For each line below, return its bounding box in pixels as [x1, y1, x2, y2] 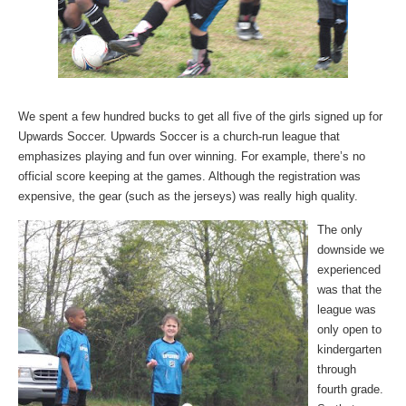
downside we [317, 243, 384, 256]
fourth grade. [317, 382, 383, 396]
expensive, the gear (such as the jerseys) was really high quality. [18, 189, 358, 203]
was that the [317, 283, 382, 296]
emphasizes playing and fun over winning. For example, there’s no [18, 150, 365, 163]
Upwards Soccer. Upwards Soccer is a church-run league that [18, 130, 340, 143]
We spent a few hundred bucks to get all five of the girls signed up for [18, 110, 382, 123]
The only [317, 223, 362, 237]
